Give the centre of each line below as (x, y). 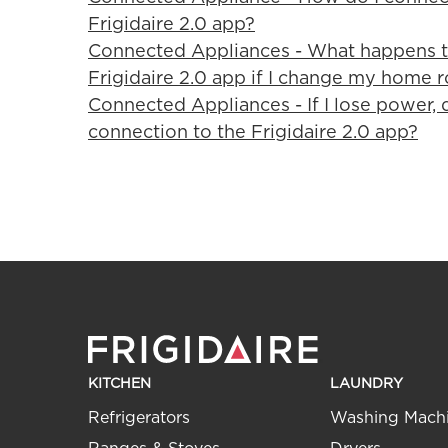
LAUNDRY (366, 383)
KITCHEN (119, 383)
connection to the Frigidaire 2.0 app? (253, 132)
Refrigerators (139, 418)
